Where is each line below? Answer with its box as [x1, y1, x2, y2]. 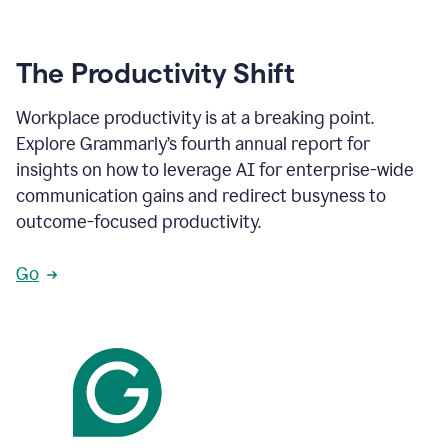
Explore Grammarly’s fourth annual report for [16, 133, 370, 155]
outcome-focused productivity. [16, 211, 261, 233]
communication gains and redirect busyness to [16, 185, 386, 207]
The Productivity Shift [16, 58, 295, 88]
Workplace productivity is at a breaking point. [16, 107, 374, 129]
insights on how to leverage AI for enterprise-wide [16, 159, 414, 181]
